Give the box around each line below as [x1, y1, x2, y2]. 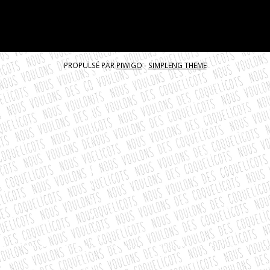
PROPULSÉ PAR [63, 60, 116, 70]
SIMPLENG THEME [148, 60, 207, 70]
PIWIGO [116, 60, 142, 70]
